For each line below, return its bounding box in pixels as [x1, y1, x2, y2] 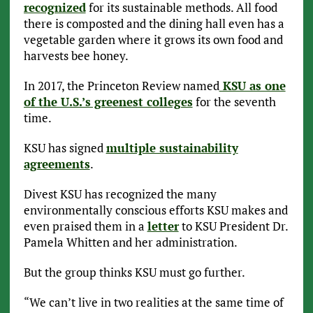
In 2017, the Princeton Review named [23, 78, 219, 94]
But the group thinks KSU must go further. [23, 264, 245, 281]
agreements [23, 156, 90, 173]
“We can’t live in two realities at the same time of [23, 294, 284, 311]
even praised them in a [23, 218, 147, 235]
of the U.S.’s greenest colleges [23, 94, 193, 110]
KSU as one [219, 78, 286, 94]
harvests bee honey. [23, 48, 129, 64]
